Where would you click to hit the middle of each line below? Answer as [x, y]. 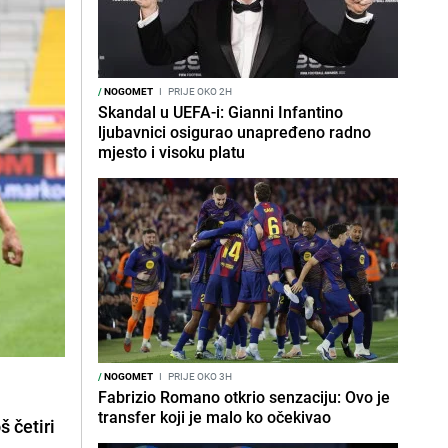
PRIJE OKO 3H [199, 376]
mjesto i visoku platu [171, 152]
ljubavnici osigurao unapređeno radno [234, 132]
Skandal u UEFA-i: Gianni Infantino [220, 112]
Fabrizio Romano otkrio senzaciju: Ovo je [244, 397]
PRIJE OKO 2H [199, 91]
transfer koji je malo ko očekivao [214, 417]
